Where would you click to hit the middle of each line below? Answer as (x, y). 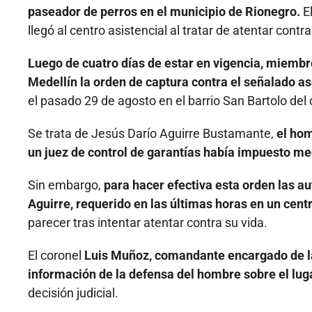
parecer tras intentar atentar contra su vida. (148, 223)
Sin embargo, (66, 185)
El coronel (56, 256)
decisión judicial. (73, 293)
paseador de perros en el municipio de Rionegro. (164, 12)
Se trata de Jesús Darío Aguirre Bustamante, (152, 134)
